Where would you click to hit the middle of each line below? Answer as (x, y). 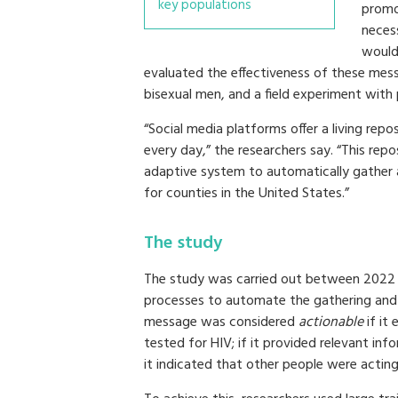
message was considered (221, 322)
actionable (331, 322)
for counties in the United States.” (247, 193)
